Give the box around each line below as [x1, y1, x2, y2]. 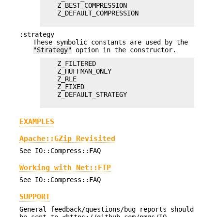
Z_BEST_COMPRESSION [42, 1, 127, 9]
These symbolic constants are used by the [33, 38, 188, 46]
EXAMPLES [19, 117, 54, 126]
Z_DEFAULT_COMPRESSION [42, 9, 139, 17]
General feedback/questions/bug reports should [19, 205, 194, 214]
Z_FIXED [42, 83, 84, 91]
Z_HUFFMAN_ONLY [42, 67, 111, 76]
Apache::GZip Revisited [19, 134, 115, 143]
